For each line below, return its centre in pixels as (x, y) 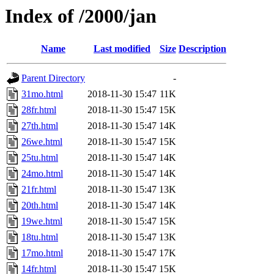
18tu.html (40, 237)
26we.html (42, 142)
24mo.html (42, 174)
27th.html (40, 126)
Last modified (122, 49)
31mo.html (42, 94)
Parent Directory (53, 78)
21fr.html (39, 190)
